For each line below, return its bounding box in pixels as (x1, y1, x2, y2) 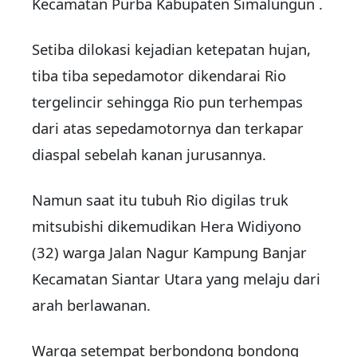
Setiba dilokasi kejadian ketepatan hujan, (32, 39, 311, 60)
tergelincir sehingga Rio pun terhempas (32, 92, 303, 112)
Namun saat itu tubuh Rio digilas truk (32, 190, 288, 210)
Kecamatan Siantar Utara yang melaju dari (32, 269, 320, 289)
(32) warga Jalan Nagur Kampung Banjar (32, 242, 307, 263)
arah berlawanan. (32, 295, 151, 316)
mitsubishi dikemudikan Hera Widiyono (32, 216, 301, 237)
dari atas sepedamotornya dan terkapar (32, 118, 304, 139)
